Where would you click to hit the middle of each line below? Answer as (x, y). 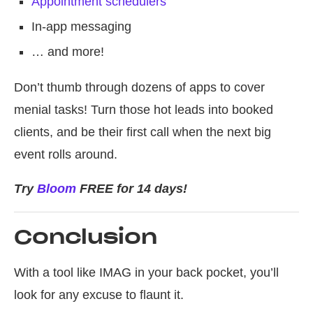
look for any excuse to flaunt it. (99, 295)
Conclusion (86, 237)
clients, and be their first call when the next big (143, 132)
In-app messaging (81, 27)
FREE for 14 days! (132, 189)
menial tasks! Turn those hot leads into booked (144, 110)
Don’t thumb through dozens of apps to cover (139, 88)
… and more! (68, 52)
